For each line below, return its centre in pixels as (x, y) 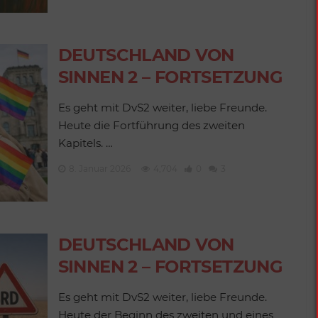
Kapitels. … (85, 143)
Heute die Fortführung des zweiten (151, 125)
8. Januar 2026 (99, 169)
